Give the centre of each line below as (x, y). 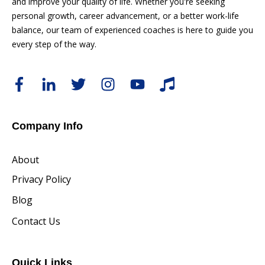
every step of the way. (54, 44)
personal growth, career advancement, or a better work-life (125, 16)
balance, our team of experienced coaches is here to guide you (132, 30)
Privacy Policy (41, 179)
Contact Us (36, 221)
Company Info (47, 126)
